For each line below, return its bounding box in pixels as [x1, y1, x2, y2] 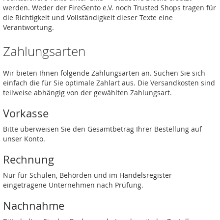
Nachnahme [3, 198, 64, 213]
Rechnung [3, 152, 54, 166]
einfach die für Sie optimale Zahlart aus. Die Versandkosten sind [3, 78, 215, 87]
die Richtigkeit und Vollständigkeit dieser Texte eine [3, 13, 173, 22]
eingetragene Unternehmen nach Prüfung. [3, 180, 143, 190]
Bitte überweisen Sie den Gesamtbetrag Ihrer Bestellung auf [3, 124, 202, 134]
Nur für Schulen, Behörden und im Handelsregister [3, 170, 172, 180]
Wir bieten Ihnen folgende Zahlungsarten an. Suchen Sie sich [3, 68, 205, 78]
